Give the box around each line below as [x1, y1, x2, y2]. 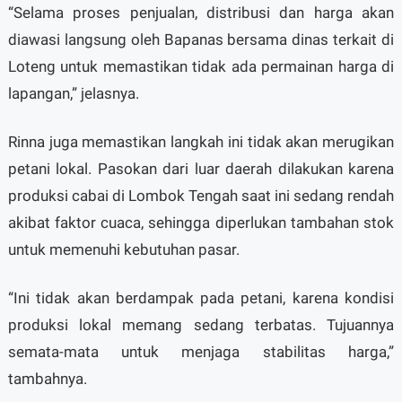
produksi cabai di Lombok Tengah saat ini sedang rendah [7, 187, 395, 205]
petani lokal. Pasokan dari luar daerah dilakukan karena [7, 160, 395, 179]
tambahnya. [7, 370, 87, 389]
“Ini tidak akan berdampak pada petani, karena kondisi [7, 289, 395, 308]
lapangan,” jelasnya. [7, 84, 139, 103]
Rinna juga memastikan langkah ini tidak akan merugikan [7, 133, 395, 152]
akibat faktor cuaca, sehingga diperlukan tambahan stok [7, 214, 395, 232]
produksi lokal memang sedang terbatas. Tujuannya [7, 316, 395, 335]
